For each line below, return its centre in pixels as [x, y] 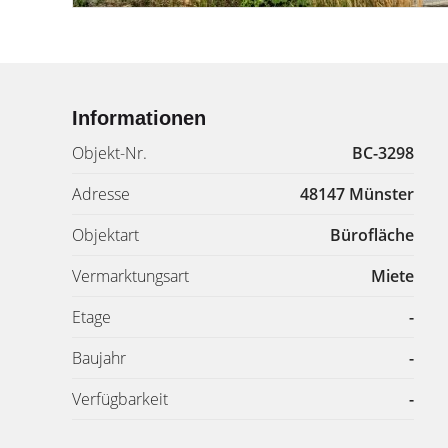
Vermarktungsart [130, 276]
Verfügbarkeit [120, 399]
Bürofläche [372, 235]
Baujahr [99, 358]
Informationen [139, 118]
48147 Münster [357, 194]
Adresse [101, 194]
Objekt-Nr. [109, 153]
